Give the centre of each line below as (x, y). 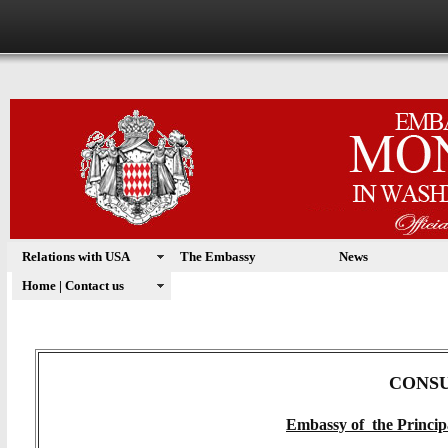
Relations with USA (75, 256)
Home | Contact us (72, 285)
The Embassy (218, 256)
